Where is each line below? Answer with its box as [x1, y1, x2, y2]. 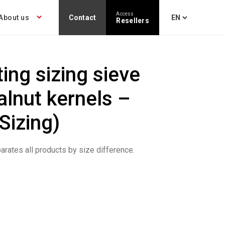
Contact [68, 14, 96, 22]
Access [116, 11, 134, 17]
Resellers [116, 17, 149, 25]
